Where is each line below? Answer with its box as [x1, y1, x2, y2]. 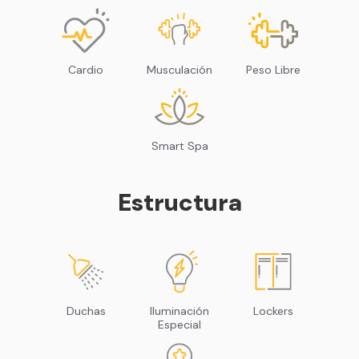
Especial [158, 317, 201, 332]
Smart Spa [151, 138, 208, 153]
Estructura [117, 186, 242, 218]
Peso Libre [246, 62, 301, 77]
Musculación [147, 62, 212, 77]
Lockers [253, 303, 293, 318]
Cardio [68, 62, 103, 77]
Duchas [66, 303, 106, 318]
